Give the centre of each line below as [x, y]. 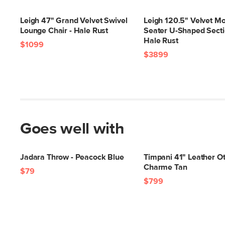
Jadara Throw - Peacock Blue [72, 157]
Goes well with [72, 129]
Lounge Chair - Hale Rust [64, 31]
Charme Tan [165, 167]
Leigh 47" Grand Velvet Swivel [74, 21]
